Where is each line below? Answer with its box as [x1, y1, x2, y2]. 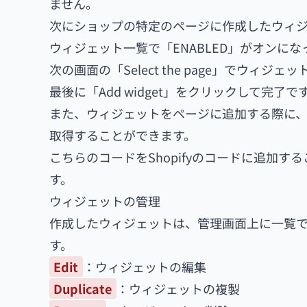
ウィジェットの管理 [49, 192, 160, 210]
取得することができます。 [49, 126, 196, 144]
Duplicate [53, 280, 112, 297]
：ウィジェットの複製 [116, 280, 240, 297]
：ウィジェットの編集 [82, 258, 206, 275]
